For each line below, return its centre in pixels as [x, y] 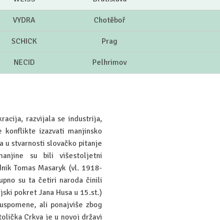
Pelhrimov [110, 63]
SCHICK [24, 41]
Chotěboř [110, 20]
